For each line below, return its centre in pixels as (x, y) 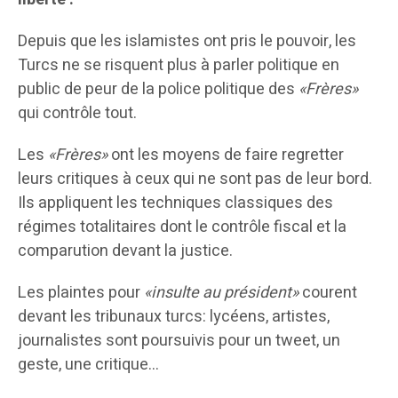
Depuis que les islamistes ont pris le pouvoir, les (187, 41)
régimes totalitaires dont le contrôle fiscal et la (182, 227)
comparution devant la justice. (125, 251)
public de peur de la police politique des (158, 89)
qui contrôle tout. (77, 113)
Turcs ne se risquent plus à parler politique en (179, 65)
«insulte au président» (221, 292)
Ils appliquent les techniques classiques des (175, 203)
